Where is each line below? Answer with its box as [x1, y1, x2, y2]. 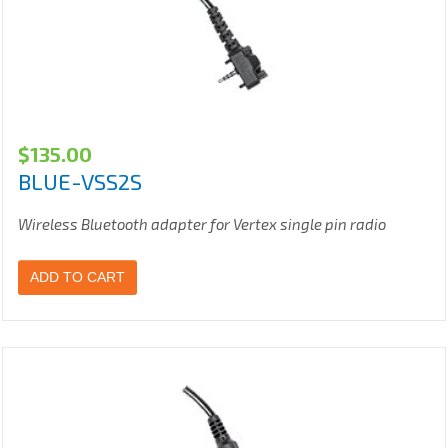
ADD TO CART [30, 269, 125, 286]
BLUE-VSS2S [18, 168, 142, 195]
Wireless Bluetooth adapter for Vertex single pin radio [18, 215, 386, 234]
